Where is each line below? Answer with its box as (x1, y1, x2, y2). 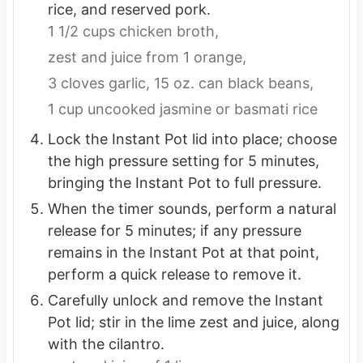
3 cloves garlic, (47, 75, 150, 92)
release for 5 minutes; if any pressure (47, 222, 301, 240)
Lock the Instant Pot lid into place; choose (47, 130, 337, 148)
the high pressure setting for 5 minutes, (47, 152, 319, 170)
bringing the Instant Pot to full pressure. (47, 174, 334, 192)
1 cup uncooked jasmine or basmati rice (47, 100, 318, 118)
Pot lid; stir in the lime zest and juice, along (47, 314, 340, 331)
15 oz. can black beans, (153, 75, 314, 92)
